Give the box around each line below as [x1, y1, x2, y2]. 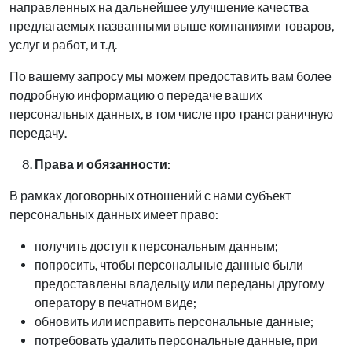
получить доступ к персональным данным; [35, 239, 278, 254]
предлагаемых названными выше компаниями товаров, [9, 19, 334, 34]
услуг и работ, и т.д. [9, 38, 117, 53]
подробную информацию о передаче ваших [9, 88, 262, 103]
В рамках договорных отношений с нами [9, 189, 243, 203]
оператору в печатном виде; [35, 295, 196, 310]
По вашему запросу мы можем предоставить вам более [9, 69, 332, 84]
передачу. [9, 126, 67, 141]
